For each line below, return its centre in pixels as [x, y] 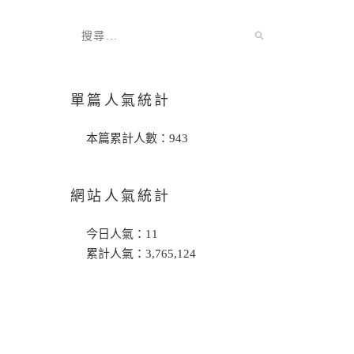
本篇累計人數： [128, 138]
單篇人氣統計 [121, 100]
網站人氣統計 [121, 196]
